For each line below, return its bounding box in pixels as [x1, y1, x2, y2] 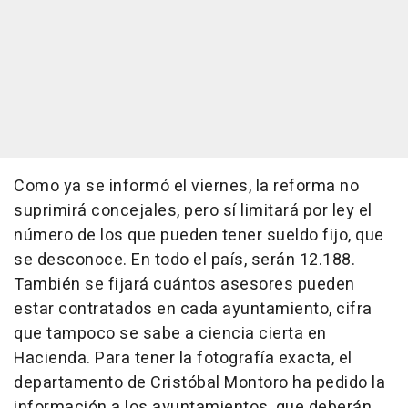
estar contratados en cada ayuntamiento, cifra [14, 297, 372, 321]
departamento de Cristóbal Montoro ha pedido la [14, 371, 385, 395]
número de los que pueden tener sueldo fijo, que [14, 223, 384, 248]
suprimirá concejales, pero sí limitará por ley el [14, 199, 372, 223]
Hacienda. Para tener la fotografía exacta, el [14, 346, 352, 371]
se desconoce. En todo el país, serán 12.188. [14, 248, 355, 272]
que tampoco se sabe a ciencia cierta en [14, 321, 327, 346]
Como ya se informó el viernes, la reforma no [14, 174, 359, 199]
